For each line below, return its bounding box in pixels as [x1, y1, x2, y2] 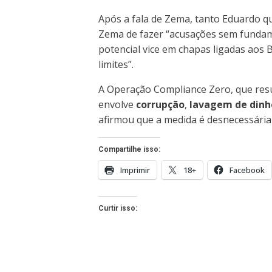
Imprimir [120, 164, 150, 175]
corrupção [136, 97, 185, 111]
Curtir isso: [98, 203, 137, 212]
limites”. [98, 57, 134, 71]
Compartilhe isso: [98, 144, 160, 154]
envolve [98, 97, 136, 111]
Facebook [229, 164, 265, 175]
